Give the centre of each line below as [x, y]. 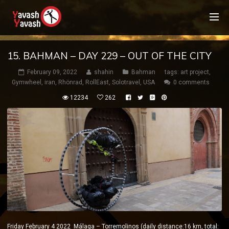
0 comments [191, 82]
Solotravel [126, 82]
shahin [104, 72]
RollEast [97, 82]
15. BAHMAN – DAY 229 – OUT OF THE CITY [109, 56]
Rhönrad [70, 82]
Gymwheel [27, 82]
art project [195, 72]
